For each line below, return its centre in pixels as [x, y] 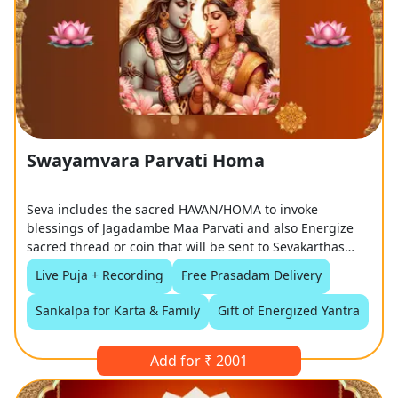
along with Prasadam [90, 265]
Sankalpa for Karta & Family [118, 310]
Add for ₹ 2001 [199, 361]
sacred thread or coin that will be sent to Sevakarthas [186, 246]
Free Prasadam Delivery [252, 275]
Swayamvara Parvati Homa [146, 160]
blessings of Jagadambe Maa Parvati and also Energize [191, 227]
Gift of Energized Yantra [289, 310]
